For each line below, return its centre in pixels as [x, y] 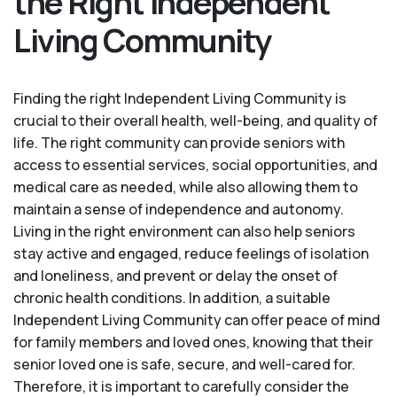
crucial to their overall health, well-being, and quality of [195, 121]
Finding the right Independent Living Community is [180, 99]
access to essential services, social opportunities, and [195, 165]
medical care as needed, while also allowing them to [186, 187]
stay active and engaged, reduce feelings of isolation [191, 254]
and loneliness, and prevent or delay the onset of [175, 276]
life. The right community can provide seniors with [179, 143]
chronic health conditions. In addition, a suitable [172, 298]
